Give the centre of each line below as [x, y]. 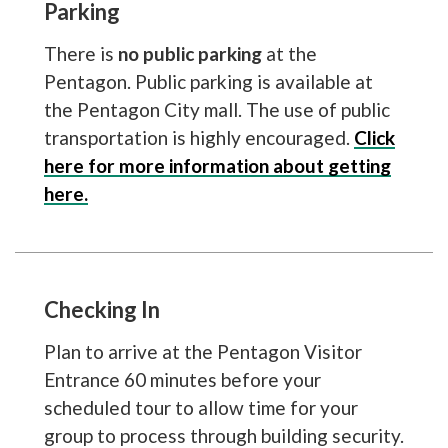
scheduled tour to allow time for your [200, 407]
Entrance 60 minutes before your [182, 379]
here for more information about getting [217, 165]
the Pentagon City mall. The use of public [216, 109]
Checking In [101, 309]
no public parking [191, 53]
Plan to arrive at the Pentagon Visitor [202, 351]
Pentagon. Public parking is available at [208, 81]
